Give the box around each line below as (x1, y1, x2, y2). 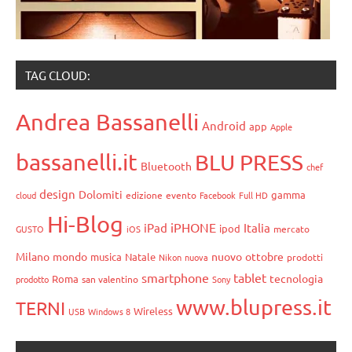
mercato (273, 222, 310, 236)
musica (90, 250, 122, 264)
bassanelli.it (16, 148, 137, 176)
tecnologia (269, 271, 323, 286)
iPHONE (170, 219, 216, 236)
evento (166, 189, 196, 202)
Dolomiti (79, 187, 123, 202)
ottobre (245, 249, 284, 264)
